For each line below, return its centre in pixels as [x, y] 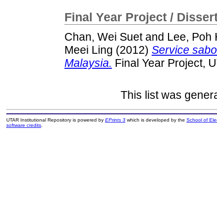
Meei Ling [89, 50]
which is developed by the [156, 120]
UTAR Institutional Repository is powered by [55, 120]
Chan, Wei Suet [103, 37]
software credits [23, 125]
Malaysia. [88, 63]
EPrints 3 [115, 120]
